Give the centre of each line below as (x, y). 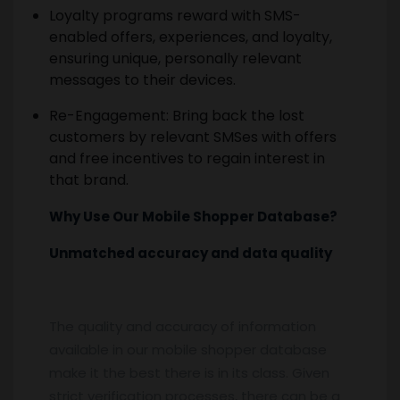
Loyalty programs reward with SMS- (175, 15)
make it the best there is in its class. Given (189, 372)
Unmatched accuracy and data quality (191, 253)
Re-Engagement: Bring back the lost (177, 115)
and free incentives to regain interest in (187, 158)
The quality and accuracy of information (183, 326)
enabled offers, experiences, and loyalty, (191, 37)
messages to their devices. (142, 79)
